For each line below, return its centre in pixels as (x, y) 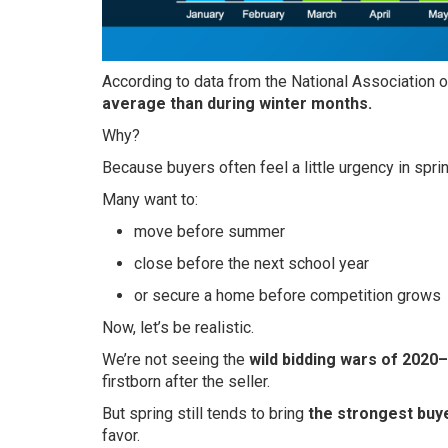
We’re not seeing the (175, 360)
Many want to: (150, 200)
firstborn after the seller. (186, 382)
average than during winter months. (237, 104)
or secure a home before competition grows (287, 296)
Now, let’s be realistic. (178, 328)
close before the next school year (251, 264)
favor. (121, 436)
